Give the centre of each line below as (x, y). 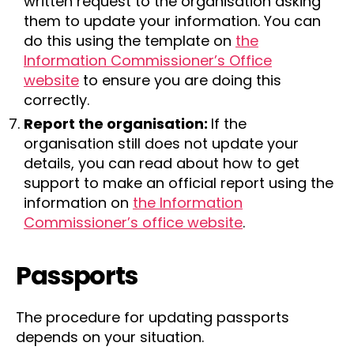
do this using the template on (130, 40)
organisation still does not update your (161, 143)
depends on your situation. (110, 337)
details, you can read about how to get (162, 163)
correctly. (56, 100)
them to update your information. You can (172, 21)
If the (229, 123)
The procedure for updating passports (153, 317)
